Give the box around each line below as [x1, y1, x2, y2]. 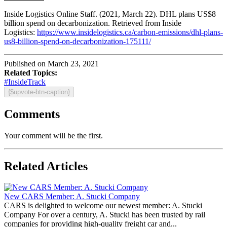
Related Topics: [4, 68, 57, 77]
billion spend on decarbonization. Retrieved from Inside [4, 18, 181, 27]
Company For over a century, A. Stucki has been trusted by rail [4, 210, 205, 219]
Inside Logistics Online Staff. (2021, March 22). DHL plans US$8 [4, 9, 216, 18]
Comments [4, 107, 60, 121]
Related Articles [4, 159, 88, 173]
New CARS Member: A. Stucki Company [4, 192, 140, 201]
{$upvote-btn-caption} [8, 88, 70, 96]
